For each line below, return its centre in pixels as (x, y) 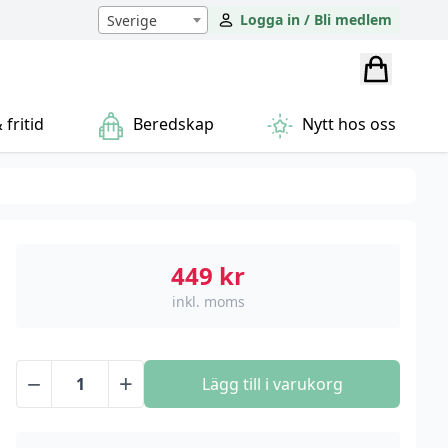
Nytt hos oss (346, 124)
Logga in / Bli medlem (316, 19)
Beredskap (171, 124)
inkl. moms (208, 301)
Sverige (132, 20)
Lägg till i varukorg (272, 384)
